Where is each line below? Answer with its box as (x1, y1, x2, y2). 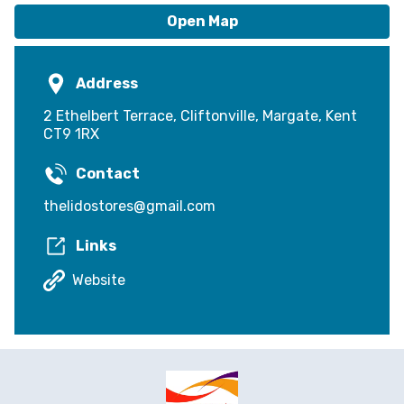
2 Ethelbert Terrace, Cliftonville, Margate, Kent (43, 107, 357, 125)
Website (72, 271, 125, 289)
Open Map (166, 13, 238, 31)
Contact (76, 165, 140, 183)
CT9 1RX (43, 125, 99, 143)
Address (76, 75, 138, 93)
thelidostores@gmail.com (43, 197, 216, 216)
